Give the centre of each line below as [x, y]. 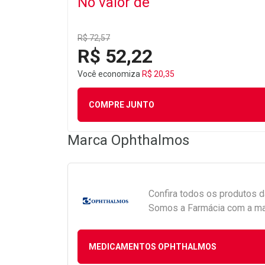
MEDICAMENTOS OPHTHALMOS [152, 246]
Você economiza [110, 74]
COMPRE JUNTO [121, 104]
